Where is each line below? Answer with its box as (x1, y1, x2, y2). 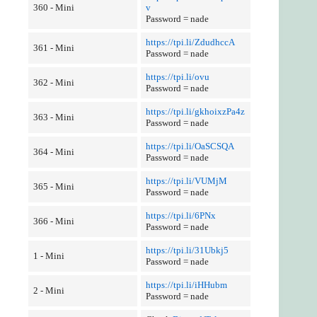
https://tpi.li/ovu (145, 71, 209, 82)
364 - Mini (33, 146, 74, 157)
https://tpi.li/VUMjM (145, 175, 227, 186)
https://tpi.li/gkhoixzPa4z (145, 106, 245, 117)
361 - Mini (33, 42, 74, 53)
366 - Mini (33, 216, 74, 226)
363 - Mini (33, 112, 74, 122)
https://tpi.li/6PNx (145, 210, 216, 221)
